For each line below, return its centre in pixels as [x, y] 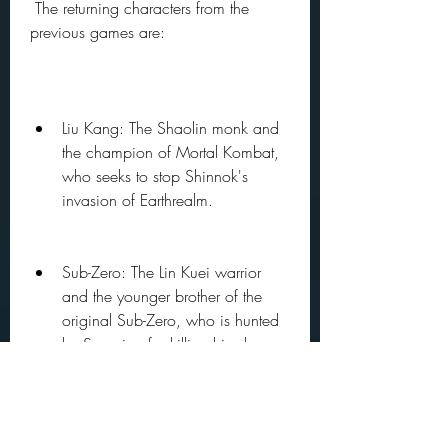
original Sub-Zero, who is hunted [170, 320]
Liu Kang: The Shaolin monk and [170, 128]
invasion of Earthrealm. [137, 200]
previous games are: [97, 32]
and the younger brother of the [162, 296]
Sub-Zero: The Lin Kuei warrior [161, 272]
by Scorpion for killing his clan [163, 344]
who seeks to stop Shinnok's [155, 176]
